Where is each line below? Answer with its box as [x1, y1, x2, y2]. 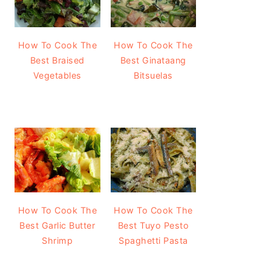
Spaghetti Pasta [119, 235, 188, 246]
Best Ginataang [120, 55, 186, 66]
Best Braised [30, 55, 85, 66]
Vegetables [33, 70, 82, 81]
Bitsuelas [134, 70, 173, 81]
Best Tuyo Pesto [117, 220, 189, 230]
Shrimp [42, 235, 73, 246]
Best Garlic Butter [19, 220, 96, 230]
